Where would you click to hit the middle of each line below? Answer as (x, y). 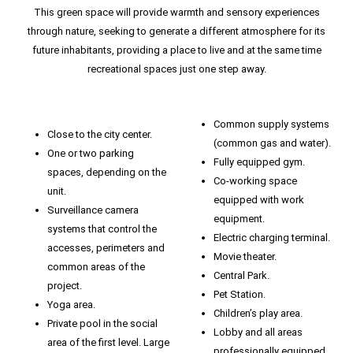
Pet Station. (239, 295)
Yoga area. (71, 305)
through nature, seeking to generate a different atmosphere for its (176, 32)
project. (65, 286)
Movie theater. (245, 257)
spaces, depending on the (107, 173)
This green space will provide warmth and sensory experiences (176, 13)
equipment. (239, 219)
